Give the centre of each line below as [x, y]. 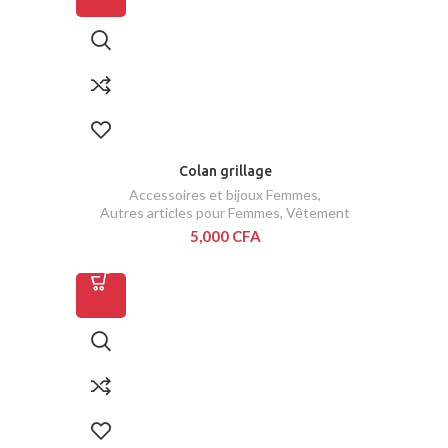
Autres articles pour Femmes [190, 213]
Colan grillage [225, 171]
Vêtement [318, 213]
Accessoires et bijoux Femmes [223, 195]
